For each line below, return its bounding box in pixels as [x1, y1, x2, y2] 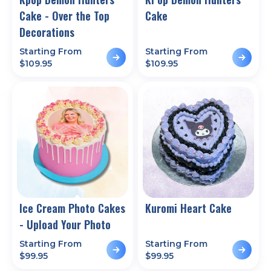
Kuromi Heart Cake [145, 200, 232, 216]
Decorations [19, 24, 74, 40]
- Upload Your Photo [19, 216, 111, 232]
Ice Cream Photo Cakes [19, 200, 125, 216]
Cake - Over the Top [19, 7, 109, 24]
